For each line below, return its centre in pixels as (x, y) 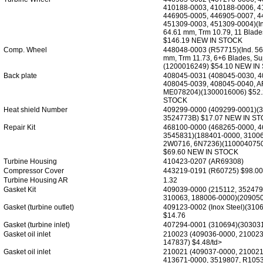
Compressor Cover (34, 171)
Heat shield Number (36, 109)
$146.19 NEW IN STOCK (203, 40)
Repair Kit (19, 127)
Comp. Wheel (25, 50)
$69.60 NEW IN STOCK (201, 152)
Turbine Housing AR (36, 180)
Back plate (20, 75)
